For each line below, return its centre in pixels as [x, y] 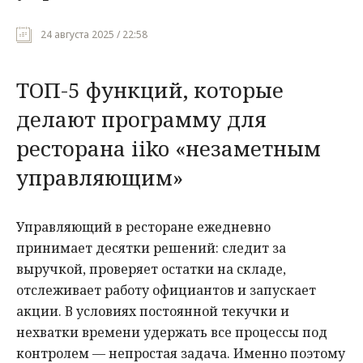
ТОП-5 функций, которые [150, 90]
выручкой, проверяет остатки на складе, [151, 269]
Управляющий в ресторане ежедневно [143, 227]
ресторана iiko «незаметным [169, 149]
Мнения [36, 26]
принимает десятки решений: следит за [151, 248]
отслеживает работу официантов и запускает [166, 290]
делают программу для [141, 120]
